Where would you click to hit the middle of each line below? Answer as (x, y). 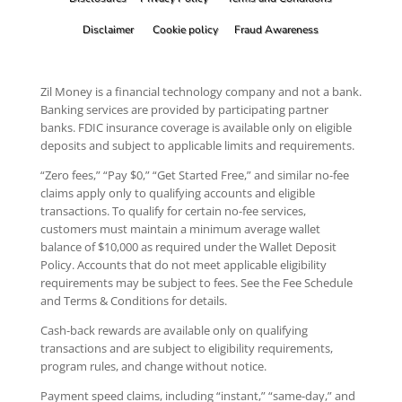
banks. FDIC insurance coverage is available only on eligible (196, 128)
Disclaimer (109, 30)
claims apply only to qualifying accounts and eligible (177, 193)
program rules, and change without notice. (153, 367)
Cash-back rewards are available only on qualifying (174, 331)
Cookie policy (186, 30)
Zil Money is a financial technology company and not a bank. (201, 92)
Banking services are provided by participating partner (184, 110)
